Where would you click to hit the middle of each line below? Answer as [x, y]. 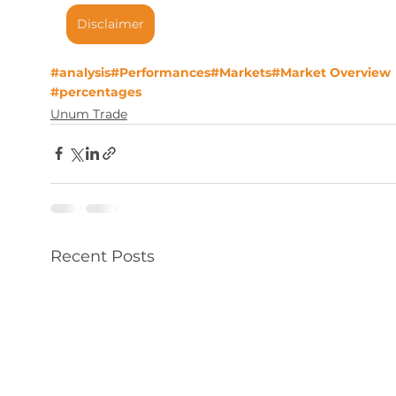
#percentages [95, 91]
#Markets [240, 72]
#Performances [160, 72]
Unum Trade [88, 114]
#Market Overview [331, 72]
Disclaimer [110, 23]
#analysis [80, 72]
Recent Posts [102, 256]
